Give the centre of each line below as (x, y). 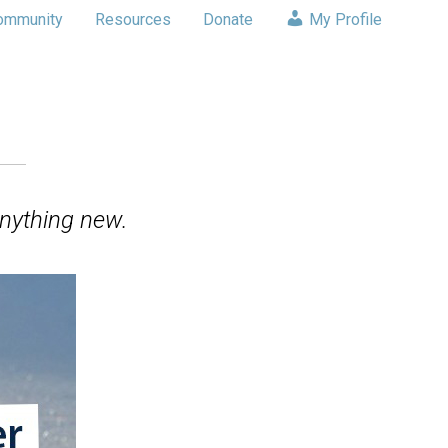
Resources (132, 19)
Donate (227, 19)
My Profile (343, 19)
